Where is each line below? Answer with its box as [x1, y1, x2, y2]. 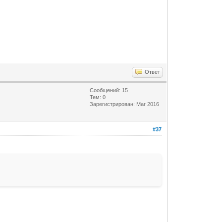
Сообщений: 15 [90, 87, 128, 93]
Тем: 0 [90, 94, 106, 100]
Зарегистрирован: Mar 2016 [90, 101, 160, 107]
